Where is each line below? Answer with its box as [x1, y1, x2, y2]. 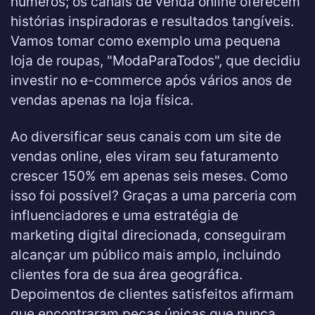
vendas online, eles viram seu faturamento [11, 148, 278, 165]
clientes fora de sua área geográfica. [11, 266, 243, 283]
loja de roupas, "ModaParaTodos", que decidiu [11, 52, 300, 69]
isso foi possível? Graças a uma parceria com [11, 187, 297, 204]
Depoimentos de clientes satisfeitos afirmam [11, 285, 294, 302]
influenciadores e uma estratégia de [11, 207, 238, 224]
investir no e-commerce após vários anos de [11, 72, 292, 89]
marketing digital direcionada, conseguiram [11, 226, 286, 243]
